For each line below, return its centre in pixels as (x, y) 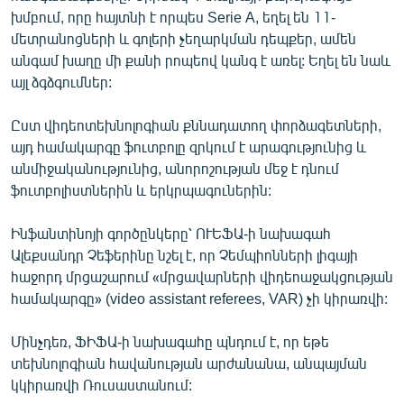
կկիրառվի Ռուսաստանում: (101, 384)
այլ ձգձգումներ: (61, 81)
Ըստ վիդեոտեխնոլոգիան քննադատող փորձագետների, (196, 124)
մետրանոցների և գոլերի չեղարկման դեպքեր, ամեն (184, 38)
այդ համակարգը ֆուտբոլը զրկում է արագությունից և (188, 146)
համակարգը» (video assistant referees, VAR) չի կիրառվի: (199, 298)
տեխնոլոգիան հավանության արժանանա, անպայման (189, 363)
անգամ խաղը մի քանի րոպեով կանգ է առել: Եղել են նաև (201, 60)
